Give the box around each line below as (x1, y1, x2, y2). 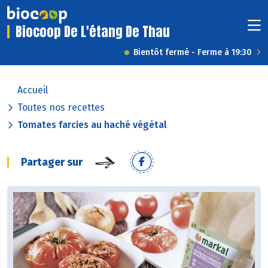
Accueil (17, 84, 48, 96)
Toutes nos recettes (17, 102, 105, 114)
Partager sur (21, 156, 83, 169)
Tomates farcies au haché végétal (17, 119, 167, 131)
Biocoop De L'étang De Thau (16, 22, 170, 42)
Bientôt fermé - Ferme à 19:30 (133, 47, 252, 58)
